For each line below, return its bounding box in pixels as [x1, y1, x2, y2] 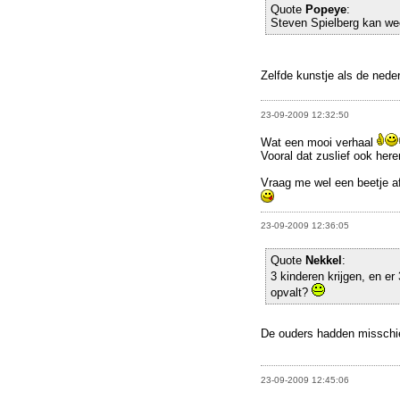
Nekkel [305, 254, 342, 268]
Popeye [305, 2, 346, 16]
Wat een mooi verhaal [261, 136, 377, 150]
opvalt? [271, 286, 312, 300]
